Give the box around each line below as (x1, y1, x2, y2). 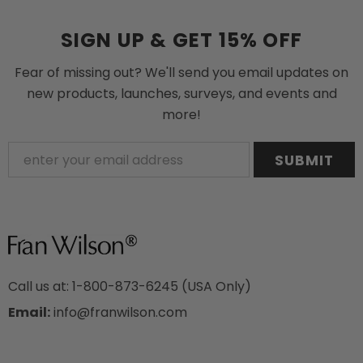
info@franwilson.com (50, 303, 187, 322)
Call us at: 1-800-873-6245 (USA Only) (8, 277, 251, 297)
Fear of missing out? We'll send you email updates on (15, 63, 348, 83)
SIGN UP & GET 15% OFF (60, 27, 303, 54)
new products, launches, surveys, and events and (26, 84, 337, 104)
